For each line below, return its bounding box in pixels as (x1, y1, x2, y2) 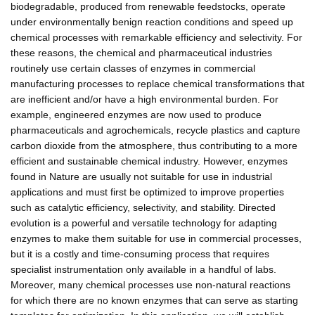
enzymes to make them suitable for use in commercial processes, (11, 232, 302, 244)
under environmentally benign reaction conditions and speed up (11, 15, 293, 27)
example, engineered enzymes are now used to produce (11, 108, 262, 120)
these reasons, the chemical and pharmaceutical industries (11, 46, 272, 58)
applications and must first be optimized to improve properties (11, 186, 284, 198)
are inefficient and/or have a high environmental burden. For (11, 93, 278, 105)
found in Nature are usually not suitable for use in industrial (11, 170, 272, 182)
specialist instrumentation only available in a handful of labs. (11, 263, 276, 275)
